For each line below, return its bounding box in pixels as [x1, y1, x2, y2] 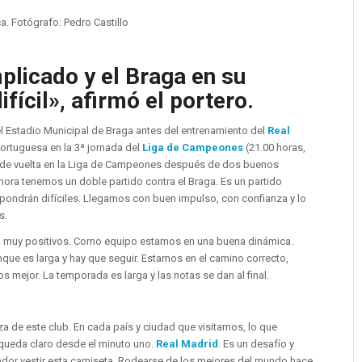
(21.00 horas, [245, 141, 305, 154]
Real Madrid [155, 338, 218, 351]
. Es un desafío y [217, 338, 294, 351]
